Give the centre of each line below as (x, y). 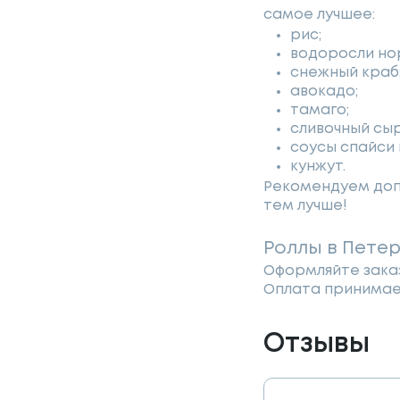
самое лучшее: (319, 15)
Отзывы (317, 345)
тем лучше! (305, 206)
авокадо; (324, 92)
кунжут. (318, 167)
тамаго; (320, 111)
